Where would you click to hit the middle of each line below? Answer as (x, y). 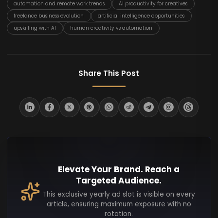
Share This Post (109, 73)
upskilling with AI (35, 28)
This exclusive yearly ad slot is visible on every (119, 194)
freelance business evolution (49, 16)
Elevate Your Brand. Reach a (119, 169)
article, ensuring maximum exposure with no (119, 204)
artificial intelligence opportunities (141, 16)
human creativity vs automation (111, 28)
